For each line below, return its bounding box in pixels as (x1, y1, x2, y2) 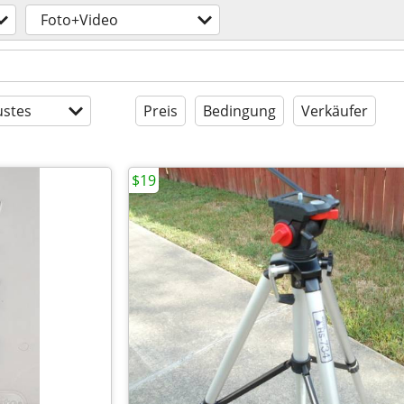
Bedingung (203, 101, 276, 121)
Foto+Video (41, 10, 118, 30)
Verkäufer (301, 101, 368, 121)
